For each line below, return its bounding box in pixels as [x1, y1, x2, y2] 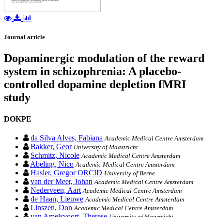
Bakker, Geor [31, 142, 72, 151]
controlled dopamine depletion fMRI [4, 78, 186, 91]
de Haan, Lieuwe [31, 194, 83, 203]
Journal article [4, 33, 45, 41]
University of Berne [104, 169, 155, 177]
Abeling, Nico [30, 159, 74, 168]
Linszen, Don [31, 203, 72, 212]
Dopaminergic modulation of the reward [4, 52, 204, 65]
